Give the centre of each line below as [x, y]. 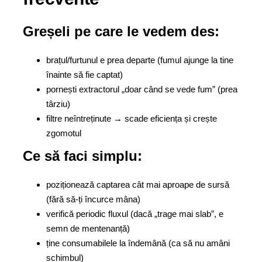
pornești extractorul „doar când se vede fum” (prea [142, 89]
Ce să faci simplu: [82, 156]
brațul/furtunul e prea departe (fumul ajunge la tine [140, 60]
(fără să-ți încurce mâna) [93, 199]
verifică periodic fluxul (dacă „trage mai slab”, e [135, 214]
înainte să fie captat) [85, 75]
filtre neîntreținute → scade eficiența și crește [132, 118]
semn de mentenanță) [88, 228]
